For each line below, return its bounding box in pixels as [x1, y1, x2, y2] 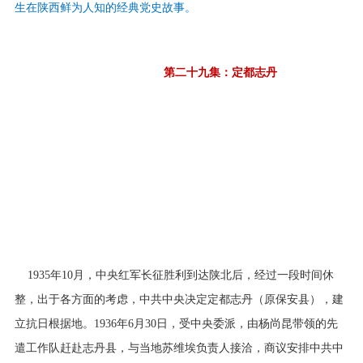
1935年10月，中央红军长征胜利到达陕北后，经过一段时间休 [14, 268, 334, 281]
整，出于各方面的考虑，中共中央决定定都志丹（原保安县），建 [14, 293, 344, 305]
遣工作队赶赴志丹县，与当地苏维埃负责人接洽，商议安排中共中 [14, 341, 344, 354]
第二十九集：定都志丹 [163, 66, 277, 79]
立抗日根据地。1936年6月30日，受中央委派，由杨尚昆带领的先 [14, 317, 338, 330]
